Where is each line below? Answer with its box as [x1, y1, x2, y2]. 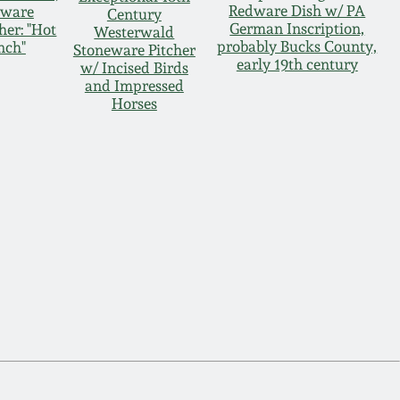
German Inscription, [229, 19, 365, 37]
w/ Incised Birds [79, 58, 188, 77]
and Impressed [84, 76, 184, 95]
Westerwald [94, 22, 175, 41]
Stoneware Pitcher [72, 40, 196, 59]
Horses [111, 94, 157, 112]
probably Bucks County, [217, 37, 378, 55]
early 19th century [236, 54, 358, 73]
